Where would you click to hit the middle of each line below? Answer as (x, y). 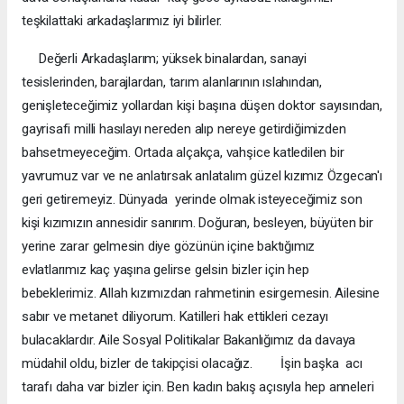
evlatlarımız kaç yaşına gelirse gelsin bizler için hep (165, 269)
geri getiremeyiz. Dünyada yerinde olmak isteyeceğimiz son (192, 199)
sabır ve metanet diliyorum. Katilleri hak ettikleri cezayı (175, 316)
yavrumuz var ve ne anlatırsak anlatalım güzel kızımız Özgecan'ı (202, 175)
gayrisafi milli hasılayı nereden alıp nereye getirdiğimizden (184, 129)
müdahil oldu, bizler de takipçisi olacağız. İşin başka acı (192, 363)
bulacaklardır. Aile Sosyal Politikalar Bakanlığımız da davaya (189, 340)
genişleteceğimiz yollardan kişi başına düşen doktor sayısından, (202, 105)
